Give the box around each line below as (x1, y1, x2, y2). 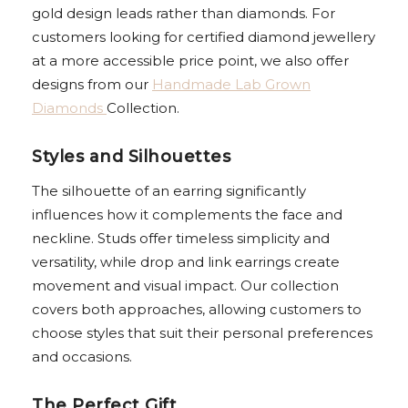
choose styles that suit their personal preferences (32, 324, 372, 342)
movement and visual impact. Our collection (32, 277, 339, 295)
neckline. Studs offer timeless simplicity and (32, 229, 330, 248)
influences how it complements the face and (32, 206, 342, 224)
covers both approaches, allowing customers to (32, 301, 362, 319)
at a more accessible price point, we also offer (32, 52, 349, 70)
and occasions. (32, 348, 132, 366)
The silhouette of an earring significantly (32, 182, 306, 200)
